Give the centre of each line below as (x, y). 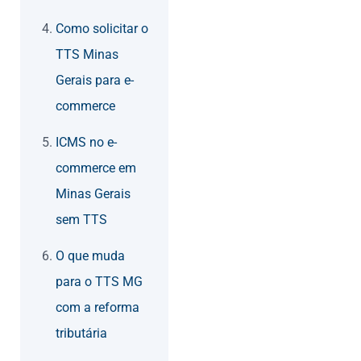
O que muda (90, 256)
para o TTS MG (99, 282)
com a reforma (98, 308)
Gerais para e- (95, 81)
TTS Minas (87, 55)
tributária (81, 334)
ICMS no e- (86, 143)
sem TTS (81, 220)
